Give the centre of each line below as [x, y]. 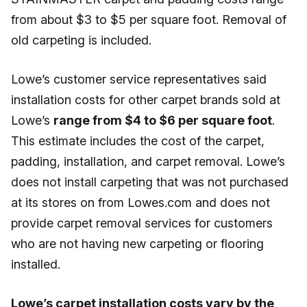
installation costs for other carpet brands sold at [146, 100]
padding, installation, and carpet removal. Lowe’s [148, 161]
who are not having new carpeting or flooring [137, 244]
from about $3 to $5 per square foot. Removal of [149, 20]
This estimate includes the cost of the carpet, [138, 141]
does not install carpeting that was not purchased [150, 182]
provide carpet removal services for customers [142, 223]
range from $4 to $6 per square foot [163, 120]
